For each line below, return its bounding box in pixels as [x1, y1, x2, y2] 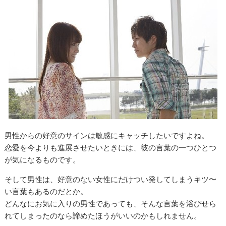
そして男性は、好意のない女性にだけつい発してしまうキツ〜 [5, 175, 217, 185]
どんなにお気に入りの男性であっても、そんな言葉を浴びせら [5, 199, 217, 209]
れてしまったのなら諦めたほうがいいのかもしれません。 [5, 211, 202, 221]
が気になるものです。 [5, 155, 81, 165]
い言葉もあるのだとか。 [5, 187, 88, 197]
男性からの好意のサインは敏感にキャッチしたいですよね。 [5, 131, 209, 141]
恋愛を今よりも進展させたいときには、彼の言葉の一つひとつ [5, 143, 217, 153]
